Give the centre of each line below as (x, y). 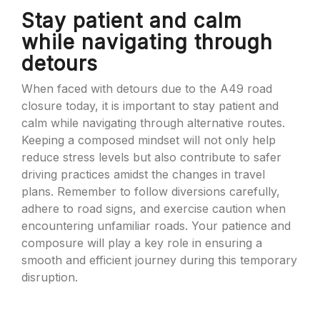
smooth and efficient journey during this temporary (159, 260)
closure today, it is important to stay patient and (150, 106)
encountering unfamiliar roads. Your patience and (156, 226)
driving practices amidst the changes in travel (143, 174)
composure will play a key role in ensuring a (142, 243)
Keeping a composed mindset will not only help (149, 140)
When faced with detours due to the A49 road (147, 89)
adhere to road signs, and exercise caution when (154, 209)
